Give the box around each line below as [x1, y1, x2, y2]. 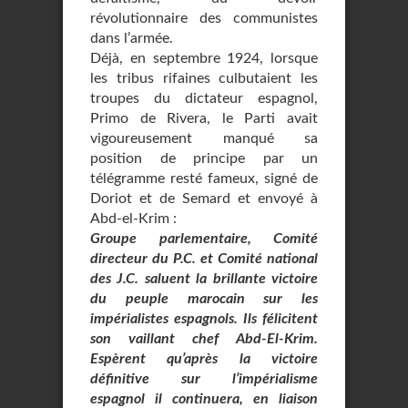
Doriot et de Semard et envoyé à [90, 191, 318, 206]
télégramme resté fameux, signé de [90, 171, 318, 186]
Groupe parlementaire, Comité [90, 231, 318, 246]
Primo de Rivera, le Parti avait [90, 111, 318, 126]
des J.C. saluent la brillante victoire [90, 271, 318, 286]
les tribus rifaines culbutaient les [90, 71, 318, 86]
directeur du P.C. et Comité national [90, 251, 318, 266]
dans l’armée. [90, 31, 173, 46]
